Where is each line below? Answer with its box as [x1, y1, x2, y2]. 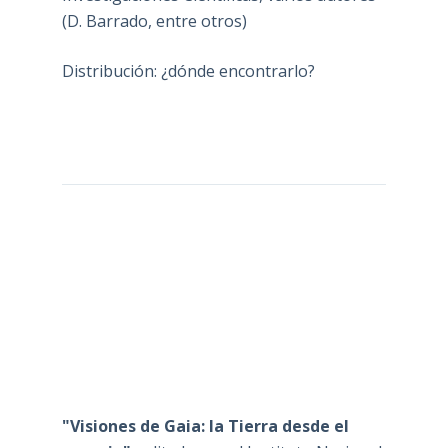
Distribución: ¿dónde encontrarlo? [61, 60, 315, 83]
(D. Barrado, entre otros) [61, 10, 247, 33]
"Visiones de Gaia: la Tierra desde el [61, 415, 349, 438]
